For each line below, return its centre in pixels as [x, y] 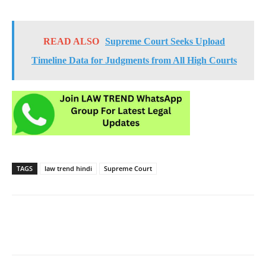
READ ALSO [71, 41]
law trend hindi [68, 168]
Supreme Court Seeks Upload [165, 41]
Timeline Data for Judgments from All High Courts [134, 60]
